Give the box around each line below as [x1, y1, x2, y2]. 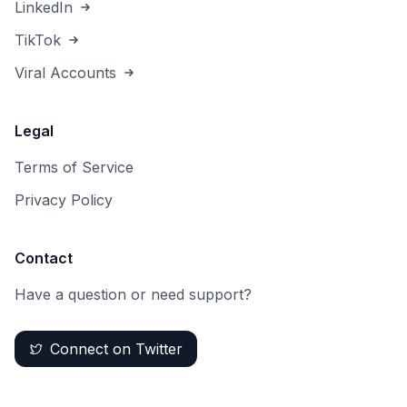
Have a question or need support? [15, 285, 252, 303]
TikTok [15, 31, 61, 49]
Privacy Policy [15, 191, 113, 209]
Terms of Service [15, 158, 134, 176]
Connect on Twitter [50, 340, 183, 358]
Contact [15, 249, 73, 267]
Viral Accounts [15, 64, 116, 82]
